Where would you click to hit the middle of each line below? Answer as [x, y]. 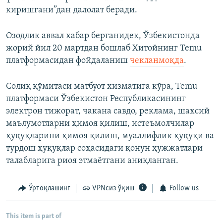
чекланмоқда [157, 61]
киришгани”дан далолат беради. [72, 10]
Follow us [184, 189]
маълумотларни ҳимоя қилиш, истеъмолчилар [100, 124]
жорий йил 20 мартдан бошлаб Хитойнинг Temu [104, 49]
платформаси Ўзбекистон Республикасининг [96, 99]
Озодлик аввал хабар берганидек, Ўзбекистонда [103, 36]
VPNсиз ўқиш [113, 189]
